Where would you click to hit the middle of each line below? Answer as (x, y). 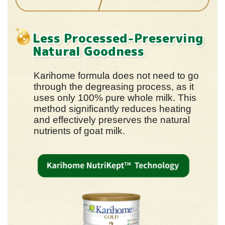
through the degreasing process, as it (114, 86)
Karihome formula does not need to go (116, 75)
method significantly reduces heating (113, 108)
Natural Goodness (88, 51)
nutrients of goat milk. (79, 131)
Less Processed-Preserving (118, 38)
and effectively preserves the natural (112, 120)
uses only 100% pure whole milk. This (115, 97)
